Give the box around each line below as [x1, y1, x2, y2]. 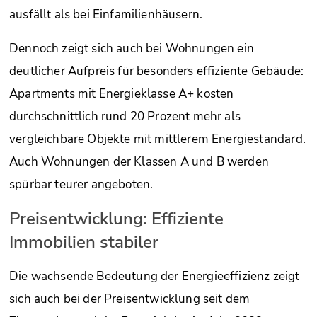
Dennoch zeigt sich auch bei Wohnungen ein [9, 40, 254, 57]
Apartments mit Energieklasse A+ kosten [9, 86, 234, 103]
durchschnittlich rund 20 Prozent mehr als [9, 108, 241, 125]
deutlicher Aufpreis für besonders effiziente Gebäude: [9, 63, 304, 80]
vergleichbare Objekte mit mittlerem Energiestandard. [9, 131, 306, 148]
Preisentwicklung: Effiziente [9, 207, 224, 231]
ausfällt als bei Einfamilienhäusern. [9, 6, 203, 23]
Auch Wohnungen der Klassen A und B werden [9, 154, 269, 171]
